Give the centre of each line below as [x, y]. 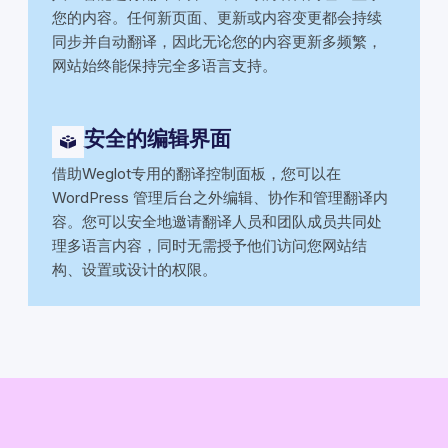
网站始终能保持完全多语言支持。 [164, 65]
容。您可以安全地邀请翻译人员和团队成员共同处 [217, 221]
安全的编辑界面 [157, 138]
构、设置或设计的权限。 [134, 269]
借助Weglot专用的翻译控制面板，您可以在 [196, 173]
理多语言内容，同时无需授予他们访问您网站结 [209, 245]
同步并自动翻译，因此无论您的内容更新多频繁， [217, 41]
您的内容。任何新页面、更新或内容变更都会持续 [217, 17]
